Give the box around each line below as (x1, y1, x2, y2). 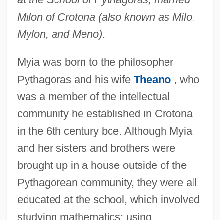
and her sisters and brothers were (17, 141, 175, 154)
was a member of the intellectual (17, 90, 170, 103)
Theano (133, 73, 171, 85)
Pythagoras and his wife (17, 73, 134, 85)
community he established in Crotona (17, 107, 192, 120)
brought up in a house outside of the (17, 159, 187, 171)
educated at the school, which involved (17, 193, 200, 206)
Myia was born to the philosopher (17, 55, 173, 68)
